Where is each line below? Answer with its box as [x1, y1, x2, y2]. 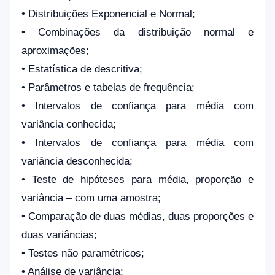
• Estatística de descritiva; [21, 63, 142, 75]
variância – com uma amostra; [21, 192, 161, 204]
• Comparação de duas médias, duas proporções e [21, 211, 254, 222]
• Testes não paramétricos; [21, 247, 144, 259]
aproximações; [21, 45, 89, 56]
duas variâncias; [21, 229, 97, 241]
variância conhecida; [21, 118, 116, 130]
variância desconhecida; [21, 155, 136, 167]
